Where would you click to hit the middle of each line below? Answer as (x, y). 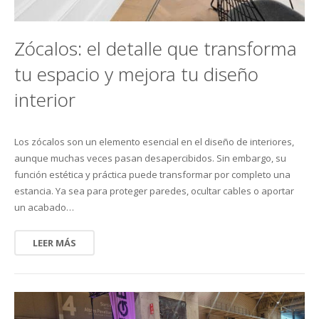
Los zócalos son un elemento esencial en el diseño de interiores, (154, 141)
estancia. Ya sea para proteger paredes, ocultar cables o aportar (154, 190)
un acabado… (44, 207)
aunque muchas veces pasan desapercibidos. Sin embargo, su (150, 158)
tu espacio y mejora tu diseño (136, 74)
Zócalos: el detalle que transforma (156, 48)
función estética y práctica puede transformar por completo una (152, 174)
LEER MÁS (54, 242)
